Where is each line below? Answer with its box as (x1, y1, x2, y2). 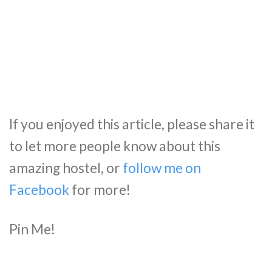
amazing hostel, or (9, 159, 123, 176)
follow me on (123, 159, 201, 176)
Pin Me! (9, 221, 55, 238)
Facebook (9, 181, 69, 198)
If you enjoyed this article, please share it (9, 115, 254, 132)
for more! (69, 181, 131, 198)
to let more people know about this (9, 137, 220, 154)
